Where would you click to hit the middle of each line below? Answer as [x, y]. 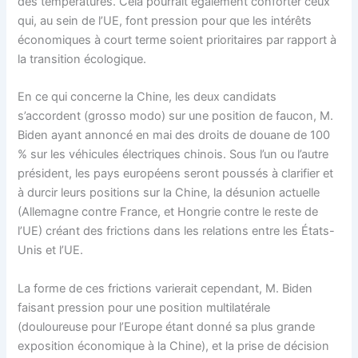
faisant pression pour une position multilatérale [144, 307]
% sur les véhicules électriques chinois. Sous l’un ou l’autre [173, 155]
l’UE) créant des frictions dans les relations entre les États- [177, 231]
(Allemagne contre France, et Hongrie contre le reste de [168, 212]
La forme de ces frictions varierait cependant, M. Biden [165, 288]
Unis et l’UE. [51, 251]
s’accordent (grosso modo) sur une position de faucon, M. [176, 116]
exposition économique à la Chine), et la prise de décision [174, 346]
